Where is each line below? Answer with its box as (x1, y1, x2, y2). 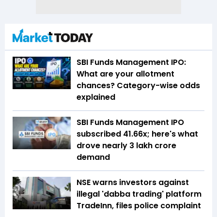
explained (77, 91, 115, 103)
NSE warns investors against (77, 176, 189, 188)
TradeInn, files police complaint (77, 200, 201, 211)
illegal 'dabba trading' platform (77, 188, 201, 200)
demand (77, 151, 110, 163)
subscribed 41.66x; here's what (77, 128, 198, 139)
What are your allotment (77, 68, 174, 79)
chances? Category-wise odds (77, 79, 200, 91)
